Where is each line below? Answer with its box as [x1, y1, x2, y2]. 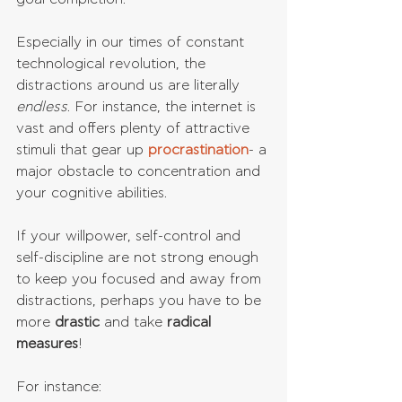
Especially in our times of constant [16, 35, 249, 50]
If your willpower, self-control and [16, 229, 245, 244]
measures [16, 336, 78, 352]
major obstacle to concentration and [16, 164, 265, 179]
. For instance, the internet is [67, 100, 260, 115]
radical [167, 315, 215, 330]
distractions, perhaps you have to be [16, 293, 266, 309]
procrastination [148, 143, 249, 158]
